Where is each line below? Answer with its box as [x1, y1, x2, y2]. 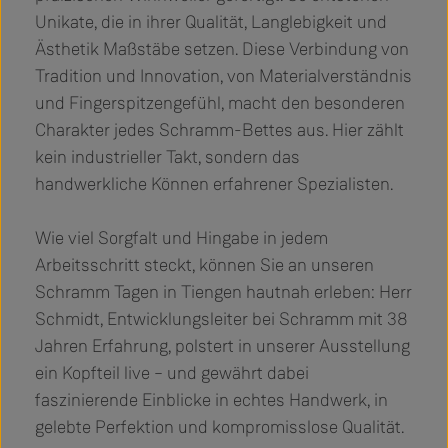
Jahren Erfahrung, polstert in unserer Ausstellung [35, 333, 410, 358]
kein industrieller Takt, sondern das [35, 144, 300, 169]
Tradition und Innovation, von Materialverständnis [35, 63, 412, 88]
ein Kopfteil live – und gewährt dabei [35, 360, 309, 385]
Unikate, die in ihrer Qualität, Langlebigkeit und [35, 9, 387, 34]
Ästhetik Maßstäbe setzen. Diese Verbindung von [35, 36, 409, 61]
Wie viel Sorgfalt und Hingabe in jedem [35, 225, 328, 250]
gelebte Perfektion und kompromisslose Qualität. [35, 414, 404, 439]
